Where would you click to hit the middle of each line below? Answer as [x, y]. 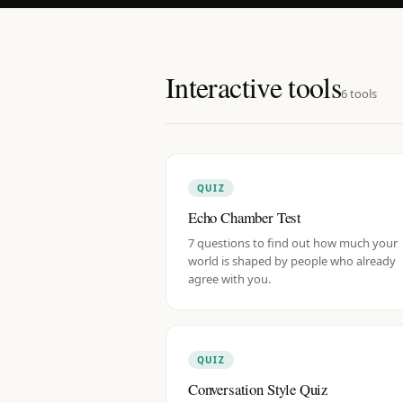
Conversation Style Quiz [258, 389]
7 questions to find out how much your [293, 243]
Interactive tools [254, 87]
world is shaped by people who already [292, 261]
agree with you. [229, 279]
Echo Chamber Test [245, 217]
